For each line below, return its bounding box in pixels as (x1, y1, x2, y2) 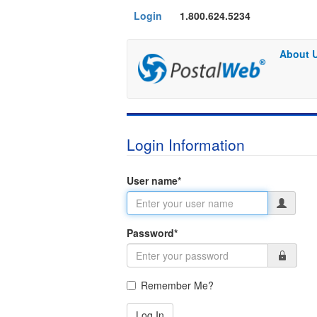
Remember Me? (141, 278, 214, 293)
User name (127, 173, 178, 188)
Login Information (127, 134, 245, 156)
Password (127, 226, 174, 241)
